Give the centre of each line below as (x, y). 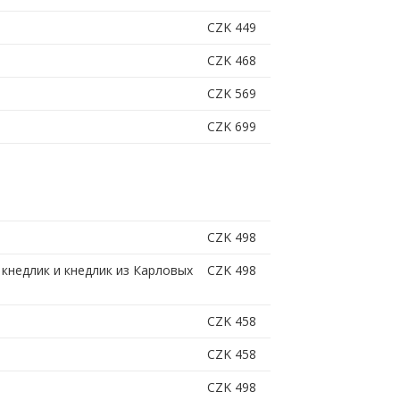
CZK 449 (231, 28)
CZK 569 (231, 94)
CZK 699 (231, 127)
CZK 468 (231, 61)
